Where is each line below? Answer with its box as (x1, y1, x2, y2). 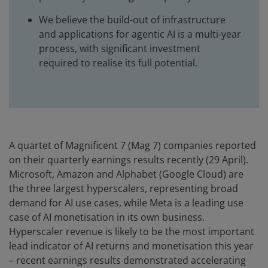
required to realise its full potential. (39, 56, 197, 70)
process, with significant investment (39, 42, 200, 56)
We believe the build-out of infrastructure (39, 13, 226, 27)
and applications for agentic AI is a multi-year (39, 28, 241, 41)
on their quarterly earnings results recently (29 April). (9, 153, 248, 167)
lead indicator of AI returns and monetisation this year (9, 239, 254, 253)
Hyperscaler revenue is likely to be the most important (9, 225, 254, 239)
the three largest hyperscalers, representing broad (9, 182, 238, 196)
